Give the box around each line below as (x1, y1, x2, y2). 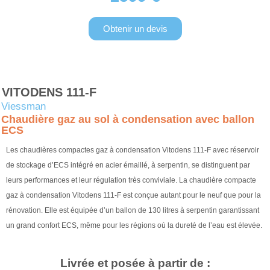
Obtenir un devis (102, 24, 168, 34)
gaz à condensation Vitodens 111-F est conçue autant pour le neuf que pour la (6, 191, 261, 200)
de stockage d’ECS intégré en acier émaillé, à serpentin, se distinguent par (6, 161, 250, 170)
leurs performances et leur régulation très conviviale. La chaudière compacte (6, 176, 256, 185)
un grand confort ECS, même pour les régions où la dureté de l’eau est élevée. (6, 221, 262, 230)
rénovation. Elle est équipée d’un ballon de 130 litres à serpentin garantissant (6, 206, 259, 215)
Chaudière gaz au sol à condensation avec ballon (1, 113, 254, 126)
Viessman (1, 101, 46, 113)
